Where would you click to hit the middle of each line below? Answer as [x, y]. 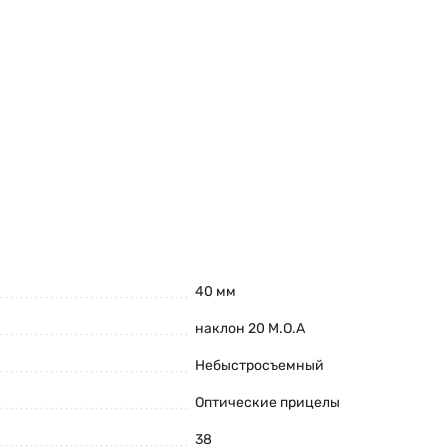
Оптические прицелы [267, 403]
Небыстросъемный [259, 366]
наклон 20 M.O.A [250, 329]
